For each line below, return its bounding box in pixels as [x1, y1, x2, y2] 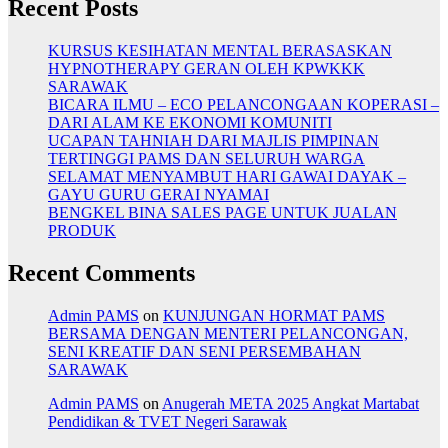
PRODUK [48, 221, 116, 239]
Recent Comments [8, 259, 195, 286]
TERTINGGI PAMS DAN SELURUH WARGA [48, 149, 365, 167]
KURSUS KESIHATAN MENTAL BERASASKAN [48, 41, 392, 59]
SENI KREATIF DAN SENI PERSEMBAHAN [48, 342, 361, 360]
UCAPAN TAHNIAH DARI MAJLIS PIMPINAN [48, 131, 379, 149]
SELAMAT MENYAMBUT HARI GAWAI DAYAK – [48, 167, 406, 185]
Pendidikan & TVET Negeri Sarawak [48, 412, 287, 430]
